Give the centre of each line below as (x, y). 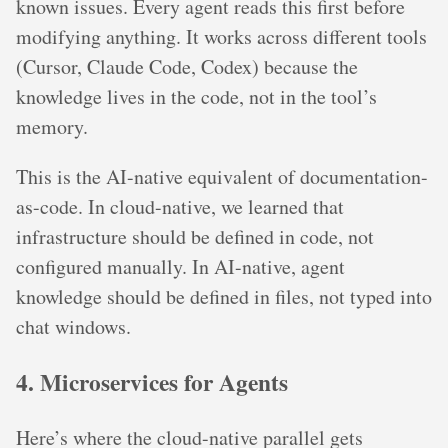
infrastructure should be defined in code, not (195, 236)
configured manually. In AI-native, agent (180, 266)
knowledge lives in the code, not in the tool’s (196, 96)
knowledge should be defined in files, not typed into (224, 296)
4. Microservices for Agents (152, 382)
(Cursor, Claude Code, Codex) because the (187, 66)
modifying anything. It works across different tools (221, 36)
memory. (52, 126)
